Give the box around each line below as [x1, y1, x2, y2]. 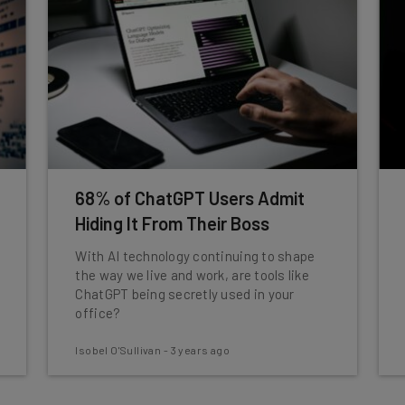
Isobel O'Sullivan [75, 344, 162, 356]
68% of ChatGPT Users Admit [75, 187, 306, 209]
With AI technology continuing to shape [75, 248, 316, 264]
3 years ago [170, 344, 230, 356]
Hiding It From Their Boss [75, 212, 270, 234]
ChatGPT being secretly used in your [75, 286, 295, 302]
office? [75, 305, 121, 321]
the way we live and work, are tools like [75, 267, 309, 283]
